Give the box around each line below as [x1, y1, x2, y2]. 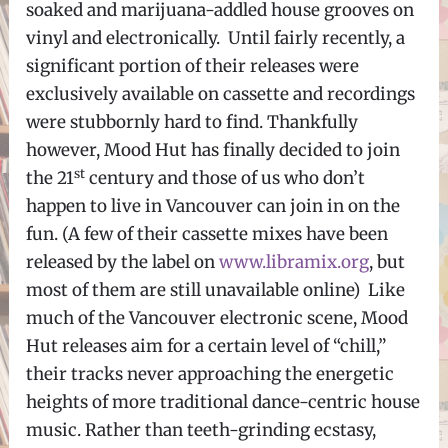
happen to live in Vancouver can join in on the [26, 195, 401, 217]
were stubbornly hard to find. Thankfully [26, 111, 359, 133]
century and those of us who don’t [85, 167, 366, 189]
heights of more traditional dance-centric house [26, 391, 421, 413]
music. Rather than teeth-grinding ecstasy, [26, 419, 377, 441]
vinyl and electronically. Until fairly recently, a [26, 27, 406, 49]
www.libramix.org [219, 251, 370, 273]
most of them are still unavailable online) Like [26, 279, 406, 301]
